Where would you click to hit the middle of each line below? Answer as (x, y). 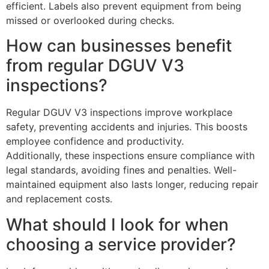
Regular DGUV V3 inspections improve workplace (119, 113)
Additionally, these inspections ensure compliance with (130, 156)
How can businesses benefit (119, 46)
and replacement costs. (59, 199)
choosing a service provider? (121, 244)
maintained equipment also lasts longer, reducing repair (132, 185)
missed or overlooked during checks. (90, 20)
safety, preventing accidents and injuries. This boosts (127, 127)
